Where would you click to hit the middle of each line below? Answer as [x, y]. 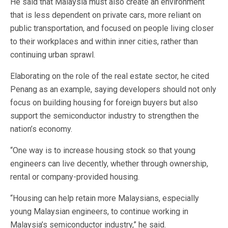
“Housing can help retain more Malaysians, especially [105, 198]
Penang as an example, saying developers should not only [113, 89]
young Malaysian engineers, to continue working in [99, 211]
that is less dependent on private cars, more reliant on [106, 15]
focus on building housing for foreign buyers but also [104, 103]
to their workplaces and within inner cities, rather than [104, 41]
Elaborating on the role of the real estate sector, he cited [110, 76]
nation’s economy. [41, 129]
